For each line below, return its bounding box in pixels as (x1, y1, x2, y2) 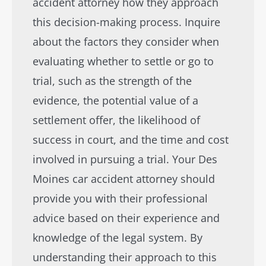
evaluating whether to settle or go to (33, 54, 214, 68)
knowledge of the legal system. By (33, 230, 202, 245)
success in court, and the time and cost (33, 132, 229, 147)
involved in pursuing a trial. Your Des (33, 152, 217, 166)
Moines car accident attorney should (33, 172, 215, 186)
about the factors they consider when (33, 34, 219, 49)
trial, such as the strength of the (33, 74, 192, 88)
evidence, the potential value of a (33, 93, 198, 107)
